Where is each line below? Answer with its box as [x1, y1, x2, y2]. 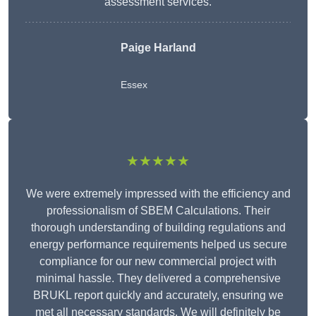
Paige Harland [120, 42, 196, 54]
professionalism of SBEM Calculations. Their [46, 205, 270, 217]
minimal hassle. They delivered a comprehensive [35, 272, 281, 285]
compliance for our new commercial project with [39, 255, 276, 268]
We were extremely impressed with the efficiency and [25, 188, 291, 200]
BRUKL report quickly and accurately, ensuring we [32, 289, 284, 302]
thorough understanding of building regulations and [30, 221, 286, 234]
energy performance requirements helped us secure [29, 238, 287, 251]
